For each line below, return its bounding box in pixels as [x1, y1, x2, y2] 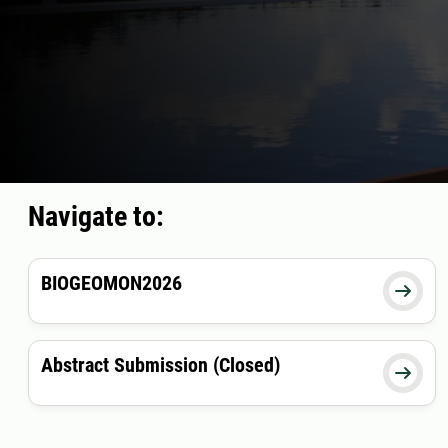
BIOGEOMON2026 [41, 271, 182, 296]
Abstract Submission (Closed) [41, 353, 280, 378]
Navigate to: [28, 200, 164, 234]
